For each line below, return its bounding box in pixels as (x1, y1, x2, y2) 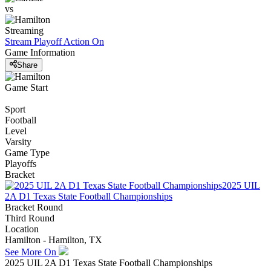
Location (5, 223, 39, 234)
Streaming (5, 25, 44, 36)
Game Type (5, 147, 50, 158)
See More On (5, 246, 59, 257)
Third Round (5, 212, 54, 223)
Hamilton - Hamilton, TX (5, 234, 102, 245)
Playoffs (5, 158, 36, 169)
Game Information (5, 47, 75, 58)
